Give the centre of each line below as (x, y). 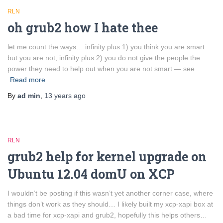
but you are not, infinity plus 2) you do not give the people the (104, 58)
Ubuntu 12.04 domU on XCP (91, 174)
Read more (28, 80)
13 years (58, 96)
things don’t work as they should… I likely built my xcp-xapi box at (110, 204)
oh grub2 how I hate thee (83, 28)
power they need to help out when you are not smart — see (101, 69)
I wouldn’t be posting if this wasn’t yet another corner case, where (110, 193)
